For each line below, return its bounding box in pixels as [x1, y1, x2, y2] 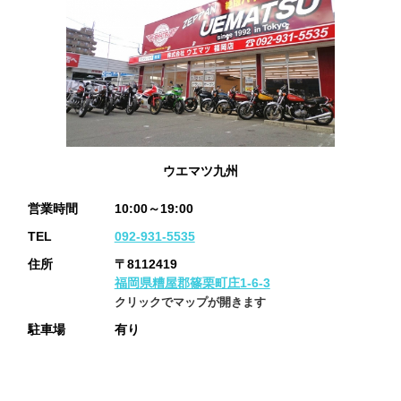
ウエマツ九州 [163, 163, 238, 178]
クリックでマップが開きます [114, 294, 266, 309]
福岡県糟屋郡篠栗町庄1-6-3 [114, 275, 270, 290]
